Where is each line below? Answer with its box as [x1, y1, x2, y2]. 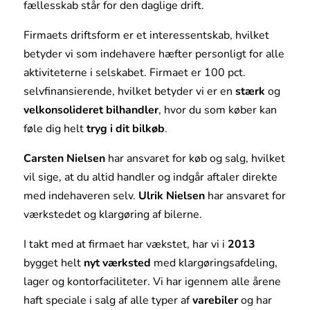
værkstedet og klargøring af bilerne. [23, 206, 202, 222]
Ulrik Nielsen [138, 188, 205, 203]
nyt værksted [83, 255, 151, 271]
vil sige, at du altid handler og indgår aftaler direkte [23, 169, 277, 185]
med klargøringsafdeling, [150, 255, 277, 271]
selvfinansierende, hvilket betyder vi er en [23, 83, 235, 99]
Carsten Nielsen [23, 150, 105, 166]
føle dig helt [23, 120, 86, 136]
